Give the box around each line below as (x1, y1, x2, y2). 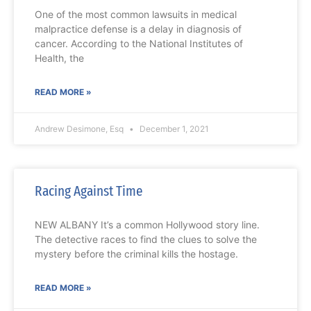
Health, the (35, 52, 84, 65)
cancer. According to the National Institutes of (35, 37, 243, 50)
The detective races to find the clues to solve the (35, 233, 257, 246)
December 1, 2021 (137, 124, 209, 135)
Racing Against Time (35, 182, 143, 201)
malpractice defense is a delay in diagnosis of (35, 23, 242, 35)
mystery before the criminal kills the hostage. (35, 248, 238, 260)
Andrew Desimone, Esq (35, 124, 126, 135)
